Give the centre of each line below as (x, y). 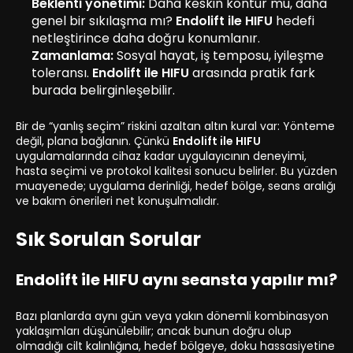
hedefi (294, 21)
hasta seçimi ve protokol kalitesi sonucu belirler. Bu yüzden (176, 171)
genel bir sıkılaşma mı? (104, 21)
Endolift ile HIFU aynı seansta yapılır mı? (176, 280)
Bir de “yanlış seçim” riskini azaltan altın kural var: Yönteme (175, 126)
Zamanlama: (72, 56)
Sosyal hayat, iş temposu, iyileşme (219, 56)
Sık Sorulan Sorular (108, 240)
